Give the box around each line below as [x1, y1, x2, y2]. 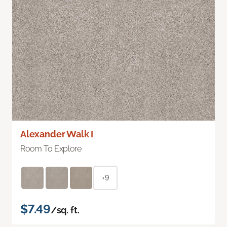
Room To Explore [20, 143, 82, 154]
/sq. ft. [50, 204, 80, 215]
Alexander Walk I [20, 128, 94, 139]
